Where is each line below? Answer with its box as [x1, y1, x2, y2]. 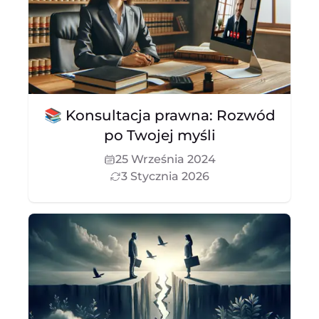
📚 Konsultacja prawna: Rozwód [43, 107, 276, 124]
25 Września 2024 [115, 152, 216, 166]
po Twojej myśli [103, 127, 216, 144]
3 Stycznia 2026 [121, 169, 209, 183]
